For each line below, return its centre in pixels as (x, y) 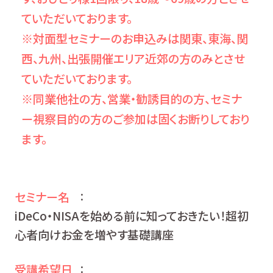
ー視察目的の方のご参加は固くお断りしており (136, 119)
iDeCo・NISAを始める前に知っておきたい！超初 (131, 216)
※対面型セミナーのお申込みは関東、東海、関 (135, 38)
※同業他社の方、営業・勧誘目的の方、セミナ (132, 98)
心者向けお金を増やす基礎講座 (94, 235)
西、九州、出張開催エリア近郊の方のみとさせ (133, 58)
